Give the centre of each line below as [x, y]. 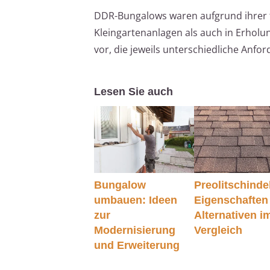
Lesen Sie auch [133, 92]
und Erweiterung [137, 245]
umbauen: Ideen [136, 200]
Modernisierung [135, 230]
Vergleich [218, 230]
